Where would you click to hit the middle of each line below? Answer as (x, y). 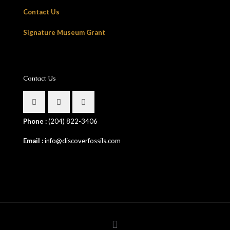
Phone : (36, 121)
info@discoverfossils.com (83, 141)
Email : (34, 141)
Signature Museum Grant (64, 33)
